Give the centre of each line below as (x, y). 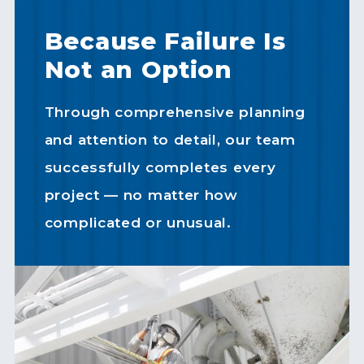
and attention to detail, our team (170, 139)
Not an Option (138, 69)
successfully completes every (160, 167)
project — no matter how (141, 195)
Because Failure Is (165, 41)
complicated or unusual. (138, 222)
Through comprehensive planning (175, 112)
